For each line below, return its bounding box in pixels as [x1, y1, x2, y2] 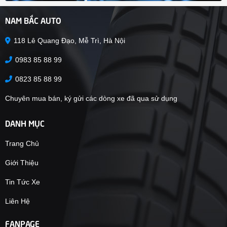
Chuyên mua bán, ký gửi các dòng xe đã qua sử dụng [5, 94, 177, 102]
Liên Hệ [5, 197, 30, 205]
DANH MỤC [5, 117, 45, 128]
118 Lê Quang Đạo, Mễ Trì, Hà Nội [14, 36, 125, 45]
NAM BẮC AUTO [5, 14, 61, 25]
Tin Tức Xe [5, 177, 40, 186]
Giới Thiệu [5, 158, 39, 167]
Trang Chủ [5, 139, 39, 147]
